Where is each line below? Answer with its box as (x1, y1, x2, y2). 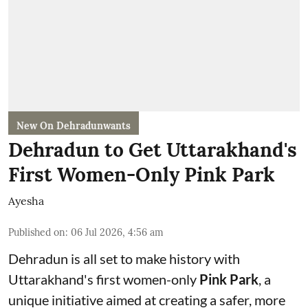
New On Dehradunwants (16, 119, 131, 132)
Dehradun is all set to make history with (8, 250, 240, 267)
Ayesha (8, 193, 44, 208)
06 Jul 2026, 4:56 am (71, 225, 164, 239)
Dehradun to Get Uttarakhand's (8, 137, 297, 162)
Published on (8, 225, 65, 239)
